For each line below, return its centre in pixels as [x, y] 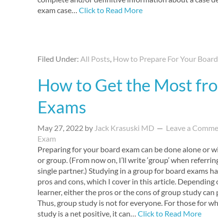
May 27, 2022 [60, 128]
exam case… [58, 10]
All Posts [95, 59]
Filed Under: [59, 59]
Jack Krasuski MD [124, 128]
